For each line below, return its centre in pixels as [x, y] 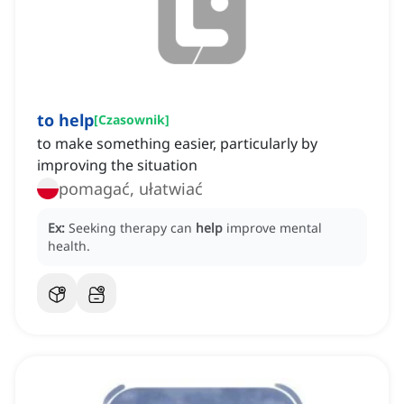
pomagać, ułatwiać [171, 189]
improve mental [274, 228]
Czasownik [132, 120]
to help [65, 120]
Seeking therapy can [132, 228]
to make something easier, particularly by [177, 144]
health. [69, 246]
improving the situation [117, 165]
